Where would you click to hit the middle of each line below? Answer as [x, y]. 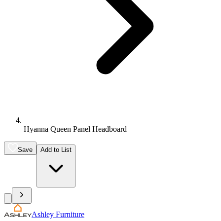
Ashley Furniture [58, 214]
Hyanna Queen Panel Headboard [75, 129]
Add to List [56, 150]
